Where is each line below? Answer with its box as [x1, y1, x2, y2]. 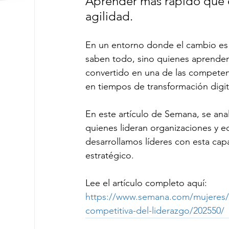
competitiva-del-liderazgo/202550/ [85, 205, 225, 217]
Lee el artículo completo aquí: [85, 177, 208, 189]
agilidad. [85, 9, 133, 24]
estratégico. [85, 150, 134, 162]
